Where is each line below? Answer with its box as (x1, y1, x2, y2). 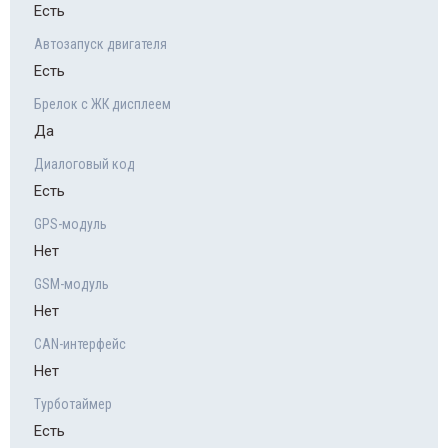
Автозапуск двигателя (34, 36, 167, 53)
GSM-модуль (34, 276, 109, 293)
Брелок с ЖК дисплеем (34, 96, 171, 113)
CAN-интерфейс (34, 336, 126, 353)
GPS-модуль (34, 216, 107, 233)
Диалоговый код (34, 156, 135, 173)
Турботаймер (34, 396, 112, 413)
